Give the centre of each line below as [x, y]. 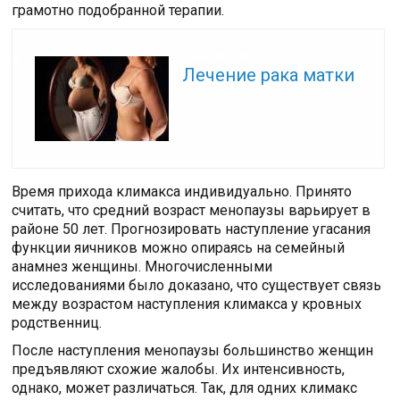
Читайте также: [229, 58]
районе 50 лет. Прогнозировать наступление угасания [192, 229]
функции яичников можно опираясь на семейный [179, 247]
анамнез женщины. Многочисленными [142, 266]
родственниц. [57, 322]
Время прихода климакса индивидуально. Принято [182, 191]
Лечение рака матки [269, 75]
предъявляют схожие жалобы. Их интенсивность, [179, 369]
